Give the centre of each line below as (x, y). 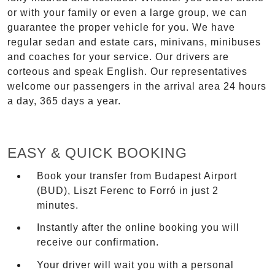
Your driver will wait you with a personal (135, 265)
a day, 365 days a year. (64, 101)
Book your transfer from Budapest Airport (137, 176)
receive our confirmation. (98, 242)
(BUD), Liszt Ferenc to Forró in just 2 (128, 190)
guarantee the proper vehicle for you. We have (121, 28)
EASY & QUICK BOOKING (97, 153)
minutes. (58, 205)
